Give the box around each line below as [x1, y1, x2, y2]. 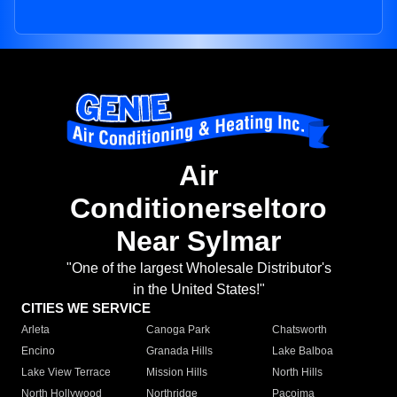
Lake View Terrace [21, 366, 111, 379]
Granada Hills [146, 345, 214, 358]
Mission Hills [146, 366, 208, 379]
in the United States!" [132, 282, 265, 298]
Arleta [21, 323, 50, 337]
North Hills [271, 366, 323, 379]
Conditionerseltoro [70, 192, 327, 225]
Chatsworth [271, 323, 327, 337]
